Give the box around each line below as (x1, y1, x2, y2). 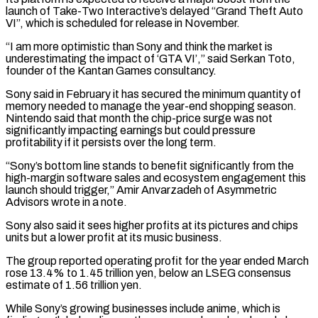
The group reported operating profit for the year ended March (6, 254, 309, 267)
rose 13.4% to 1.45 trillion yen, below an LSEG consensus (6, 266, 291, 279)
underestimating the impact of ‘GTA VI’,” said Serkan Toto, (6, 52, 295, 65)
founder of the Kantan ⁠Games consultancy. (6, 64, 216, 77)
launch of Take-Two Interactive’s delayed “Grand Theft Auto (6, 4, 303, 17)
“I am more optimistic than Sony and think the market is (6, 40, 273, 53)
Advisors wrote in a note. (6, 195, 127, 208)
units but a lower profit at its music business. (6, 231, 222, 243)
